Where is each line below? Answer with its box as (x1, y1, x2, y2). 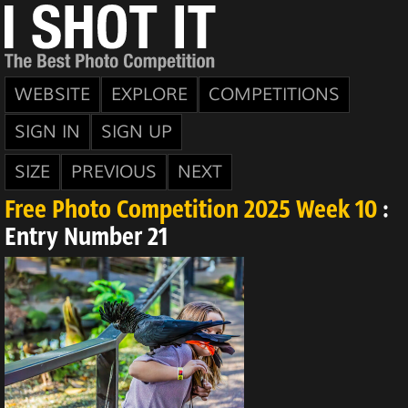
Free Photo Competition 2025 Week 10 (5, 199, 377, 224)
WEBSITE (15, 84, 90, 106)
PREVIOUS (71, 161, 157, 183)
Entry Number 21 (5, 226, 168, 251)
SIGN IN (15, 121, 80, 143)
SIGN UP (101, 121, 172, 143)
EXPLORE (111, 84, 188, 106)
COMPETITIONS (209, 84, 340, 106)
